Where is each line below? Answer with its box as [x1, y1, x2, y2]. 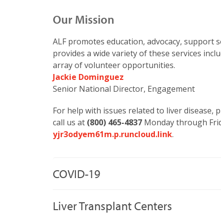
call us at [53, 116, 87, 128]
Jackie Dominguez [53, 71, 124, 82]
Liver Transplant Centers [53, 198, 172, 213]
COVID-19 [53, 166, 100, 181]
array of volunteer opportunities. [53, 59, 175, 71]
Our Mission [53, 11, 114, 27]
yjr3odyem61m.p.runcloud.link [53, 128, 172, 140]
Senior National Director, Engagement [53, 83, 195, 94]
